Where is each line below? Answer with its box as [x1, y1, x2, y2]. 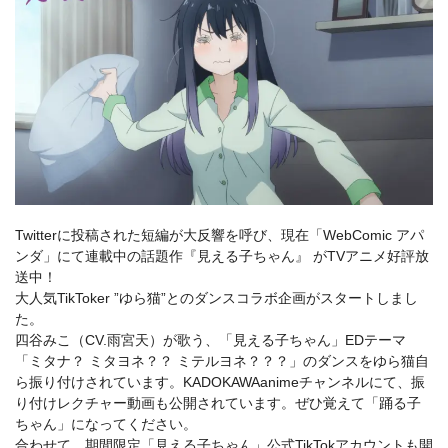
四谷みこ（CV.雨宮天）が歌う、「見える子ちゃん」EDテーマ [15, 332, 406, 349]
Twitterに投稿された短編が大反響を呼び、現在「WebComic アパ [15, 227, 424, 244]
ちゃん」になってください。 [15, 416, 197, 433]
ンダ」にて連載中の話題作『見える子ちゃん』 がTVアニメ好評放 [15, 248, 429, 265]
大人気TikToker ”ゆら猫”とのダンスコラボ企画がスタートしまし [15, 290, 418, 307]
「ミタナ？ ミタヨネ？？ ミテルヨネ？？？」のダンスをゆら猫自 [15, 353, 429, 370]
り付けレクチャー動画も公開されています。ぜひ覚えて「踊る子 [15, 395, 421, 412]
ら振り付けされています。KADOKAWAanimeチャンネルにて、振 [15, 374, 425, 391]
